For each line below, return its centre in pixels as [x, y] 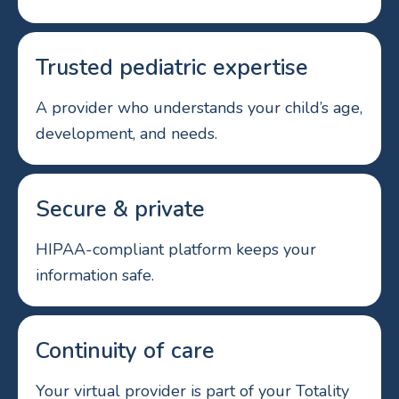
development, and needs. [126, 133]
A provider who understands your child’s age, [199, 107]
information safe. [95, 275]
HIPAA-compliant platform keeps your [176, 249]
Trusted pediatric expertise [172, 67]
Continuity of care [125, 350]
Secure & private [120, 209]
